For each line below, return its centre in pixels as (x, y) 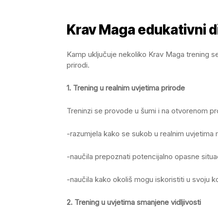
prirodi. (78, 65)
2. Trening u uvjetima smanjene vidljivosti (134, 202)
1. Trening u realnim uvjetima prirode (126, 88)
